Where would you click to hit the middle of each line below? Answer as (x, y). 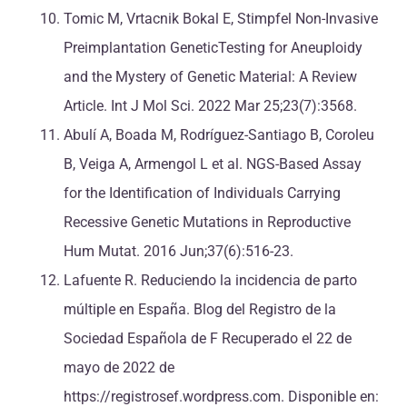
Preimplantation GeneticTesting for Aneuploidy (213, 48)
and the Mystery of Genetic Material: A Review (210, 77)
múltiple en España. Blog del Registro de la (200, 310)
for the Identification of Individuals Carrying (202, 194)
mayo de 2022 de (119, 368)
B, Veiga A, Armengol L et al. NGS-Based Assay (213, 164)
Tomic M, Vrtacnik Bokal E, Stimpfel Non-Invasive (221, 19)
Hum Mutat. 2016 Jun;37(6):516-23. (179, 252)
